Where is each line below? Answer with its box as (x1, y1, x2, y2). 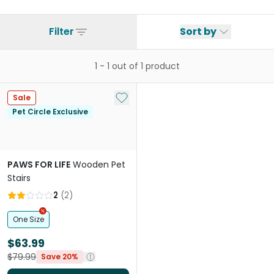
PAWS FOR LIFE (7, 158, 70, 171)
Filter (48, 24, 74, 39)
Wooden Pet (73, 158, 125, 171)
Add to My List (114, 90, 180, 104)
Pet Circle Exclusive (12, 106, 88, 117)
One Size (13, 214, 44, 224)
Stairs (7, 172, 31, 184)
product (145, 60, 180, 72)
